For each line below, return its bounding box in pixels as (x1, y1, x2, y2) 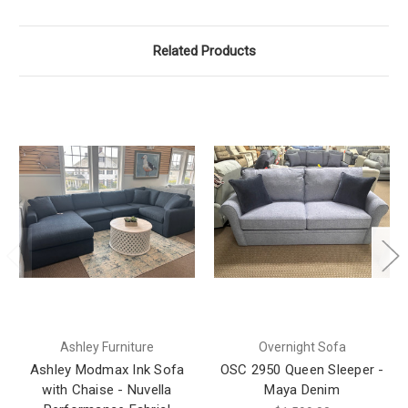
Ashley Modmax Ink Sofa (29, 361, 185, 378)
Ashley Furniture (60, 339, 154, 354)
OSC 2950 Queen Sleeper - (219, 361, 384, 378)
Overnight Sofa (258, 339, 346, 354)
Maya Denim (264, 381, 340, 398)
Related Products (152, 43, 256, 60)
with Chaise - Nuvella (42, 381, 172, 398)
